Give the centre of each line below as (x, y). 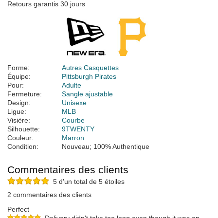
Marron (73, 138)
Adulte (72, 85)
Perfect (18, 209)
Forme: (18, 68)
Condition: (23, 147)
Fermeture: (25, 94)
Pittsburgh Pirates (89, 77)
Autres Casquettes (90, 68)
